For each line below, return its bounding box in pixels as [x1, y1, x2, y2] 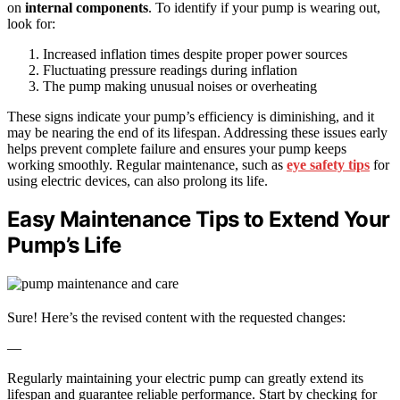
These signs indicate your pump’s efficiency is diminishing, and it [7, 108, 374, 124]
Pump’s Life [7, 232, 121, 259]
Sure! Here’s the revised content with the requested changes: [7, 310, 346, 326]
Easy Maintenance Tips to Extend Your [7, 206, 390, 233]
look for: [7, 15, 55, 31]
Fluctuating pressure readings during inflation [43, 62, 297, 78]
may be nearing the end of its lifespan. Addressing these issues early [7, 124, 387, 140]
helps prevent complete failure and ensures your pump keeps [7, 140, 346, 156]
